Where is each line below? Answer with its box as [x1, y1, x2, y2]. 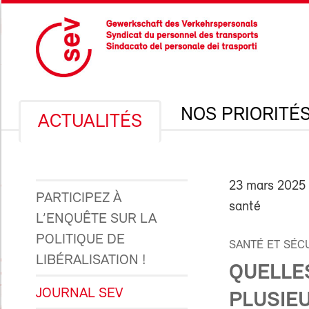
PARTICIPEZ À [36, 191, 121, 206]
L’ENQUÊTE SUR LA [36, 212, 157, 226]
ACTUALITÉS [38, 112, 142, 132]
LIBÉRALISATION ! [36, 253, 146, 268]
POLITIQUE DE [36, 232, 125, 247]
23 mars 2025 [229, 179, 306, 193]
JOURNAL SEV [36, 286, 123, 301]
